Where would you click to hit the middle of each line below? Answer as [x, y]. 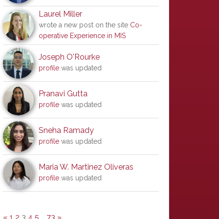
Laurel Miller [60, 14]
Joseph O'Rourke [69, 57]
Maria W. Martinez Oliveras [86, 167]
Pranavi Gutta [63, 94]
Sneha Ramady [66, 130]
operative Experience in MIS [82, 36]
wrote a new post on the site [84, 25]
